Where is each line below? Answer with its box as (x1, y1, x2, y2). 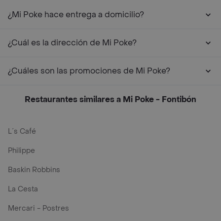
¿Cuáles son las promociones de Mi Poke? (8, 66, 170, 76)
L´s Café (8, 127, 36, 136)
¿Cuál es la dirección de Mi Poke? (8, 37, 137, 48)
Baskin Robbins (8, 165, 60, 175)
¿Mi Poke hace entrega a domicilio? (8, 9, 144, 20)
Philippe (8, 146, 35, 155)
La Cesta (8, 184, 38, 194)
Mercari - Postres (8, 204, 69, 213)
